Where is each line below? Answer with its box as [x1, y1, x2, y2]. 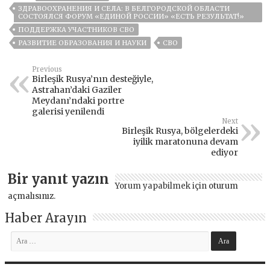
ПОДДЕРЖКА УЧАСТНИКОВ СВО [18, 25, 135, 34]
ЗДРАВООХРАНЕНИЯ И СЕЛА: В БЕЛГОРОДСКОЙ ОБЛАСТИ [18, 4, 230, 13]
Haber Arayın [5, 210, 87, 226]
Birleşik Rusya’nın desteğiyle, [32, 74, 154, 85]
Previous [32, 65, 63, 74]
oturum [209, 181, 239, 192]
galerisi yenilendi [32, 106, 105, 118]
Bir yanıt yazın [8, 171, 110, 188]
